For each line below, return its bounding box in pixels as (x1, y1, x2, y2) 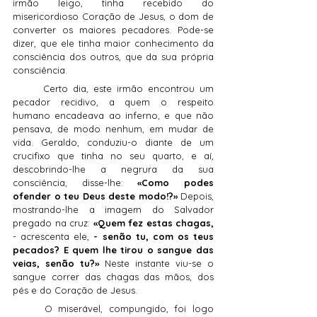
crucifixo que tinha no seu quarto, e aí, (13, 150, 214, 162)
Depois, (177, 190, 214, 202)
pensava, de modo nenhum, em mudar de (13, 123, 214, 135)
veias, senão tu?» (13, 258, 105, 270)
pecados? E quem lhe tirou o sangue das (13, 244, 214, 256)
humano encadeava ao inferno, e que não (13, 110, 214, 122)
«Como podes (137, 177, 214, 189)
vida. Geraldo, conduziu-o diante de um (13, 137, 214, 149)
